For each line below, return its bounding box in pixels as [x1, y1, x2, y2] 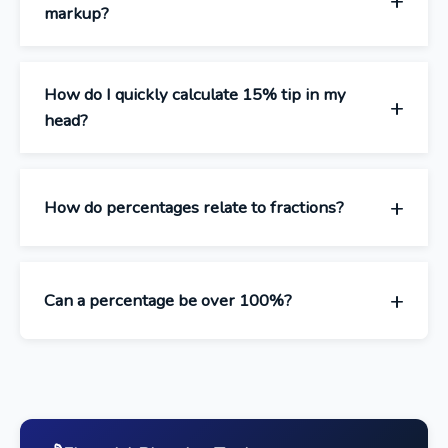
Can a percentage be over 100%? [44, 288, 292, 312]
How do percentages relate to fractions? [44, 195, 344, 219]
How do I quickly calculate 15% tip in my [44, 82, 346, 106]
